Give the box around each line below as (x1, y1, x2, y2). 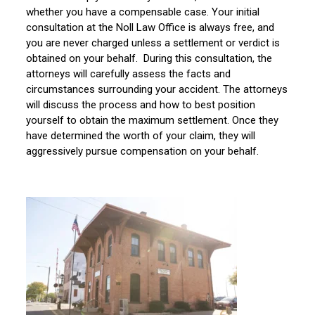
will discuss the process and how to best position (26, 98, 256, 112)
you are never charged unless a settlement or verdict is (26, 37, 281, 50)
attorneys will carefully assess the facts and (26, 67, 231, 81)
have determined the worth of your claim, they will (26, 129, 256, 143)
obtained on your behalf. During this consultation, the (26, 52, 273, 65)
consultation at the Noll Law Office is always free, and (26, 21, 275, 34)
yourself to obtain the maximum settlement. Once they (26, 114, 279, 127)
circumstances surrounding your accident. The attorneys (26, 83, 288, 96)
